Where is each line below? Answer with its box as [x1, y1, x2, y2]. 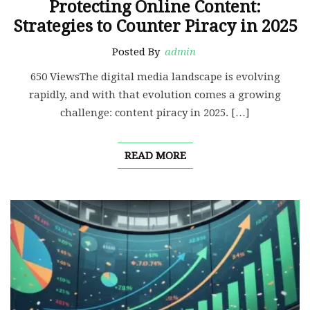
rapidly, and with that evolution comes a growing [29, 89, 281, 102]
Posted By [112, 46, 163, 59]
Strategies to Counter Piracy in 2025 [12, 17, 298, 37]
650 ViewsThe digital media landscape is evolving [30, 71, 280, 84]
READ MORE [124, 149, 186, 163]
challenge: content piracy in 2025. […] [60, 107, 250, 120]
